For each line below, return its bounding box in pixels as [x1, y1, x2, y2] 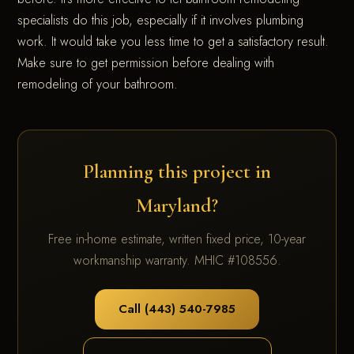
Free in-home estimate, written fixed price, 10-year [48, 230, 306, 249]
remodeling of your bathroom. [17, 75, 179, 94]
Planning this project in [83, 159, 271, 184]
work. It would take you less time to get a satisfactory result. [17, 32, 330, 51]
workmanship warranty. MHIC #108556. [73, 251, 281, 270]
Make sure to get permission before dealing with [17, 54, 275, 73]
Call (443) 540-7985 [119, 300, 235, 318]
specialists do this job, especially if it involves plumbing [17, 11, 304, 30]
